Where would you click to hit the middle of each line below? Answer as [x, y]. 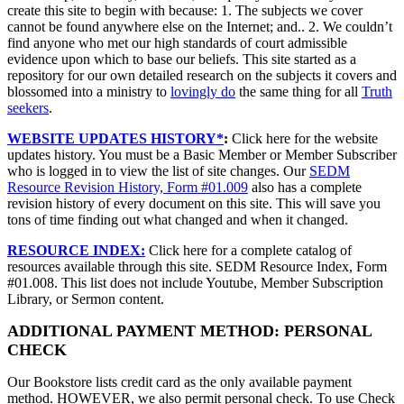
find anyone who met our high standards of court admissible [177, 43]
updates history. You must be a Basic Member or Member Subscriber [202, 155]
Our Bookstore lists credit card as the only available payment [179, 382]
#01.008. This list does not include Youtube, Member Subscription [195, 283]
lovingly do [203, 92]
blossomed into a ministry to [89, 92]
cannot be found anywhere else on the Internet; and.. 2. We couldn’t [200, 27]
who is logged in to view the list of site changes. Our [158, 171]
